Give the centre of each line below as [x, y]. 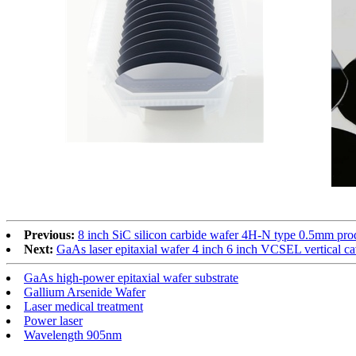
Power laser [53, 320]
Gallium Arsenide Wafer [85, 292]
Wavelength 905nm [73, 335]
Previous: [49, 234]
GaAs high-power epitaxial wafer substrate [131, 277]
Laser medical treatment [83, 306]
